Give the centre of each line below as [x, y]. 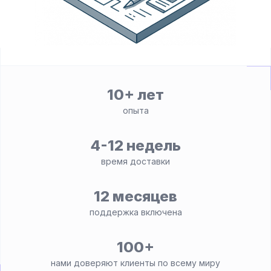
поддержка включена [135, 212]
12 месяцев [135, 196]
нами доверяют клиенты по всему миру [135, 263]
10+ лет [135, 94]
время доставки [135, 161]
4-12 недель [135, 145]
